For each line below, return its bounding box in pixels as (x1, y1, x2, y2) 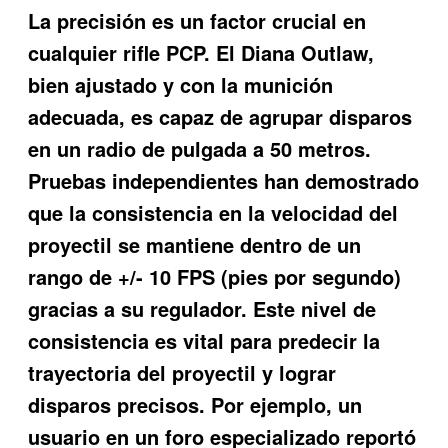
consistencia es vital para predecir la (28, 325, 381, 355)
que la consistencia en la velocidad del (28, 197, 399, 227)
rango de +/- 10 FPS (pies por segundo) (28, 261, 402, 291)
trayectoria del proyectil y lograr (28, 357, 337, 387)
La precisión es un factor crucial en (28, 5, 367, 35)
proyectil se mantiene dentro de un (28, 229, 362, 259)
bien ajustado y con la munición (28, 69, 334, 99)
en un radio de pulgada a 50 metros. (28, 133, 372, 163)
